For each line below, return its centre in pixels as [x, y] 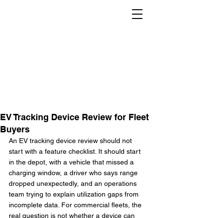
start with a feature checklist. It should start [76, 151]
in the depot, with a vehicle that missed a [72, 162]
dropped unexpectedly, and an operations [74, 183]
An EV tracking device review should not [71, 141]
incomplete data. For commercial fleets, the [76, 205]
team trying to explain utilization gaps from [75, 194]
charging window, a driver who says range [74, 173]
